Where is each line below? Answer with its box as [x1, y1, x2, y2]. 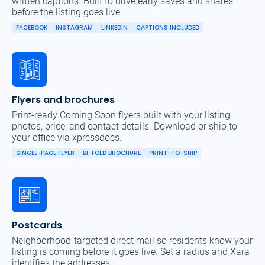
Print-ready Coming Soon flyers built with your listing [12, 109, 230, 121]
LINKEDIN [101, 23, 128, 33]
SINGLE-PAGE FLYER [16, 148, 75, 158]
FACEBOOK [16, 23, 47, 33]
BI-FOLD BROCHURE [83, 148, 141, 158]
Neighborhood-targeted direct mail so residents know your [12, 235, 253, 247]
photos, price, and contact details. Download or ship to [12, 121, 237, 132]
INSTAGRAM [56, 23, 93, 33]
